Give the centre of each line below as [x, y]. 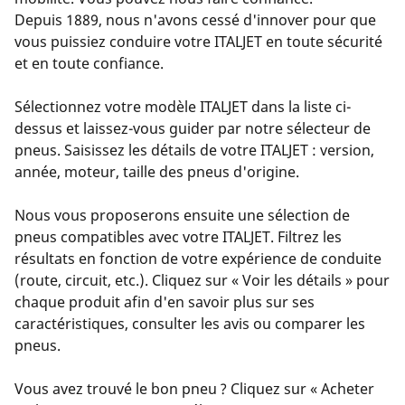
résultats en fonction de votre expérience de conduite [198, 258]
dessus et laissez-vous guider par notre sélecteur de [193, 128]
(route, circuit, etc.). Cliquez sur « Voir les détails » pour [202, 280]
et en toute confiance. [89, 63]
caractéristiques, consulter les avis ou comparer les [190, 323]
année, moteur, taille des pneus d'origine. [157, 171]
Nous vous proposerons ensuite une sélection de [182, 215]
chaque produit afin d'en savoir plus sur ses [165, 301]
